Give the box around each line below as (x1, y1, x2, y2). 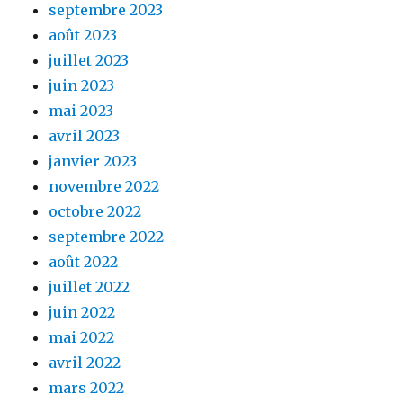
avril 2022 (49, 353, 121, 372)
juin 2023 (49, 76, 115, 94)
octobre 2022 (49, 201, 142, 220)
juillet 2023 (49, 50, 130, 69)
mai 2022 (49, 327, 115, 346)
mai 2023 (49, 101, 114, 120)
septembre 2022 (49, 227, 165, 246)
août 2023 (49, 25, 118, 44)
